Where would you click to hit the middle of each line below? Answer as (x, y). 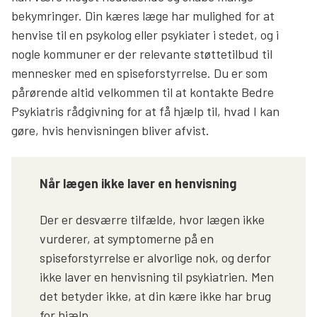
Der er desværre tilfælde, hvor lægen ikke (152, 220)
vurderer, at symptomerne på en (127, 239)
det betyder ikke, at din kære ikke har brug (155, 296)
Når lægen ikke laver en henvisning (138, 184)
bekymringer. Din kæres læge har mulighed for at (143, 16)
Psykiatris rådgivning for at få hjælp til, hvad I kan (145, 111)
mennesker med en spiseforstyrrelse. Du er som (139, 73)
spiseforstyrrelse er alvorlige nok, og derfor (155, 258)
